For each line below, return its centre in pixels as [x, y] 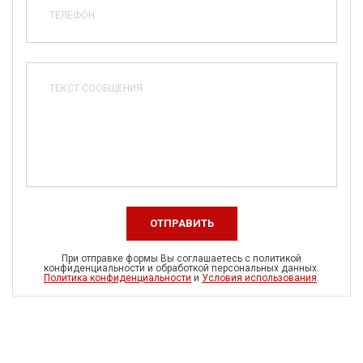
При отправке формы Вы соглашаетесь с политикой [181, 259]
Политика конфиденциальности [117, 278]
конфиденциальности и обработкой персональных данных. [181, 269]
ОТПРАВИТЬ [181, 224]
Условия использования [259, 278]
